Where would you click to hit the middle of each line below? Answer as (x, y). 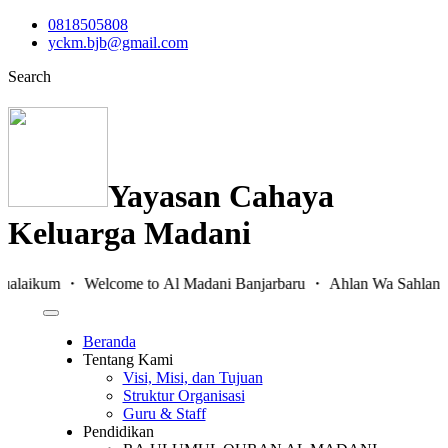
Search (29, 76)
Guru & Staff (164, 413)
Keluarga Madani (129, 233)
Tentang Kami (127, 359)
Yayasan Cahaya (221, 196)
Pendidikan (118, 431)
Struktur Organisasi (183, 395)
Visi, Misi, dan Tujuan (192, 377)
